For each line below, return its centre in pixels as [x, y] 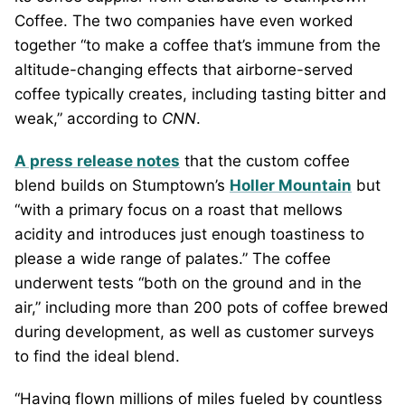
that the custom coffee [265, 161]
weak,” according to [88, 118]
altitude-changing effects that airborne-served [184, 70]
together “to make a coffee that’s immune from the [198, 45]
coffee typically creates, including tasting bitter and [201, 94]
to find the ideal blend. [97, 356]
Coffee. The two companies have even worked [184, 21]
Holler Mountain [291, 185]
